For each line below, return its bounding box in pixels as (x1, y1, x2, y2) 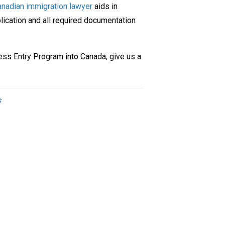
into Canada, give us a (63, 51, 141, 61)
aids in (92, 1, 118, 11)
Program (33, 51, 63, 61)
